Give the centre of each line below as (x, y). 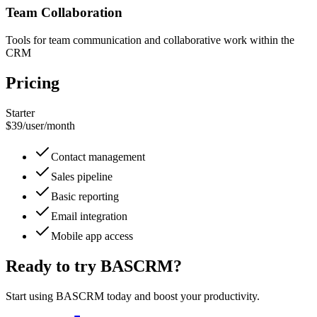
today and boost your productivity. (182, 296)
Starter (20, 113)
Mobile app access (92, 236)
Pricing (33, 82)
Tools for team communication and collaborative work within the (150, 40)
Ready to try (53, 266)
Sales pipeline (82, 176)
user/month (50, 125)
